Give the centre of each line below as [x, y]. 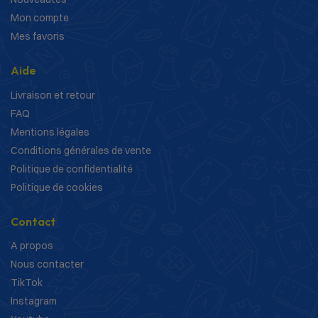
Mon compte [40, 18]
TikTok [27, 283]
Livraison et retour [53, 95]
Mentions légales [50, 132]
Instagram [34, 301]
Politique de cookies [57, 187]
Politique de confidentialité [72, 169]
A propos [32, 246]
